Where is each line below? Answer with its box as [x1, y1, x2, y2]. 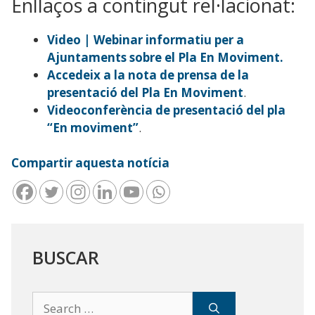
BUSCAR [32, 245, 99, 269]
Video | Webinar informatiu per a [47, 31, 244, 48]
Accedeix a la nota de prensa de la [47, 66, 249, 83]
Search [32, 291, 63, 305]
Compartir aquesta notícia [11, 155, 169, 172]
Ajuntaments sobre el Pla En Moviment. [47, 49, 283, 65]
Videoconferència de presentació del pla [47, 101, 285, 118]
